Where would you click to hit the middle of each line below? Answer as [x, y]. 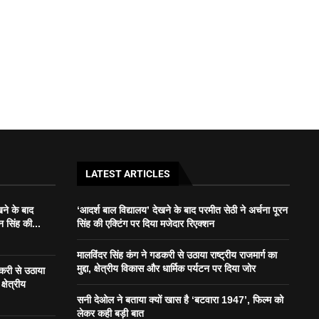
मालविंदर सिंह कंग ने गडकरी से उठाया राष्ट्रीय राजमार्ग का [177, 255]
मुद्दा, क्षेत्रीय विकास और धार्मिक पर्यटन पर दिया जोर [166, 269]
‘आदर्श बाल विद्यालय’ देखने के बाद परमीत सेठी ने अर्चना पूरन [182, 210]
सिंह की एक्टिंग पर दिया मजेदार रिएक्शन [145, 224]
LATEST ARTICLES [127, 174]
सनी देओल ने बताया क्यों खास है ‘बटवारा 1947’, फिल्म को [180, 300]
